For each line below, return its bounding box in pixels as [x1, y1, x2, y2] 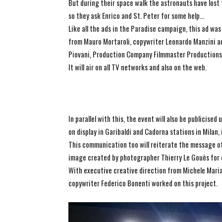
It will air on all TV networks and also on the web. [68, 61, 207, 72]
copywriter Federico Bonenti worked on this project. [68, 177, 218, 188]
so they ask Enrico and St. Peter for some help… [68, 10, 204, 21]
